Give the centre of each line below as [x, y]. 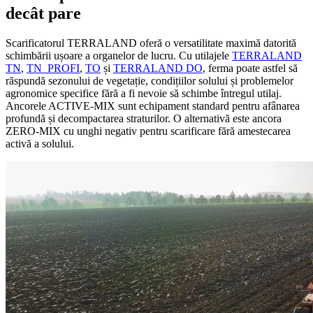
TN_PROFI [53, 68]
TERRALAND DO [158, 68]
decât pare [43, 14]
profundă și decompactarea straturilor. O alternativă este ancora [144, 119]
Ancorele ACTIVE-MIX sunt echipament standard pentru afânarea [153, 106]
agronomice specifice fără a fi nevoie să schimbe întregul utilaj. [144, 94]
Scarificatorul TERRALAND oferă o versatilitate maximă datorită [151, 43]
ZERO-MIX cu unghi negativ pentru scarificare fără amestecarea [148, 131]
